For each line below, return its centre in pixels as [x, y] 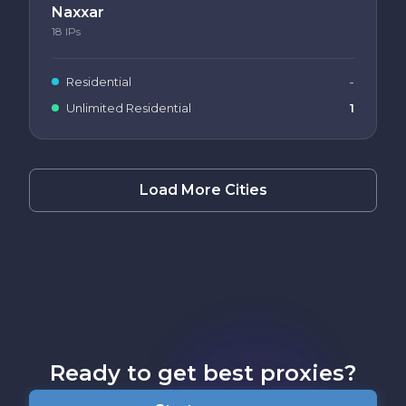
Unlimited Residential [129, 107]
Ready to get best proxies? [203, 372]
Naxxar [78, 12]
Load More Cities [203, 189]
